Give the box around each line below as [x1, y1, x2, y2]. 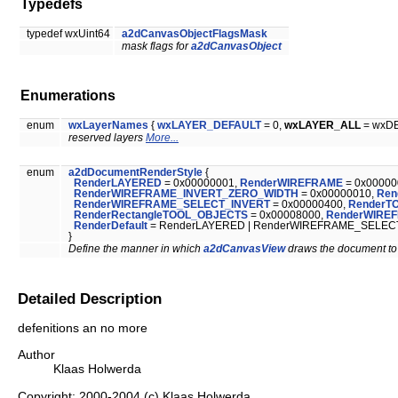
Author [18, 347, 55, 362]
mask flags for [122, 41, 191, 52]
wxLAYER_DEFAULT [157, 120, 261, 131]
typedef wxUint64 [27, 28, 113, 40]
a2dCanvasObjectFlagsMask [122, 28, 267, 40]
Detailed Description [18, 289, 162, 307]
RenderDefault [74, 220, 147, 232]
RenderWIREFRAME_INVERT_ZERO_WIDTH [74, 188, 298, 200]
